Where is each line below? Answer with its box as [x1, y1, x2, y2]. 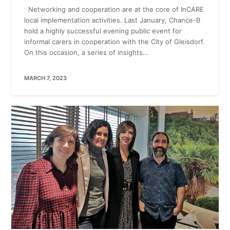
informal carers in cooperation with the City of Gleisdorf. [24, 37, 205, 46]
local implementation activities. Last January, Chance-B [24, 16, 201, 25]
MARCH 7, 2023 [24, 74, 67, 82]
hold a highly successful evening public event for [24, 27, 182, 35]
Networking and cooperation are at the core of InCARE [24, 5, 204, 14]
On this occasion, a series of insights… [24, 48, 149, 57]
